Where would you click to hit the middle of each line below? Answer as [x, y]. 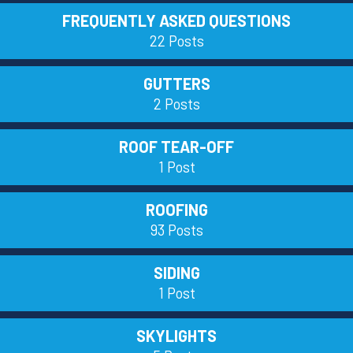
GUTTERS [176, 84]
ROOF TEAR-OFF [176, 147]
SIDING [176, 273]
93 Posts [176, 230]
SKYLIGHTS [176, 336]
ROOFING [176, 210]
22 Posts [176, 41]
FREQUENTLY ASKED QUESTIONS [176, 21]
